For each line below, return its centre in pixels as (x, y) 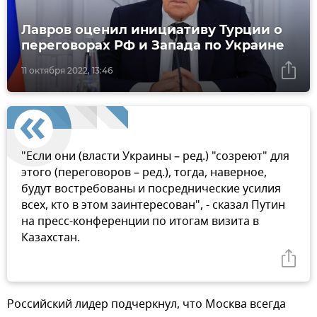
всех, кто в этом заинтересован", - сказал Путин (153, 206)
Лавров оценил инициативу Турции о (152, 30)
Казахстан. (51, 238)
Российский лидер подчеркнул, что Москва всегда (146, 305)
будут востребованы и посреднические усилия (151, 189)
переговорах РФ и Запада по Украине (153, 46)
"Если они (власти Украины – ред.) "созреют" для (155, 157)
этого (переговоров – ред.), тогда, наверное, (144, 173)
